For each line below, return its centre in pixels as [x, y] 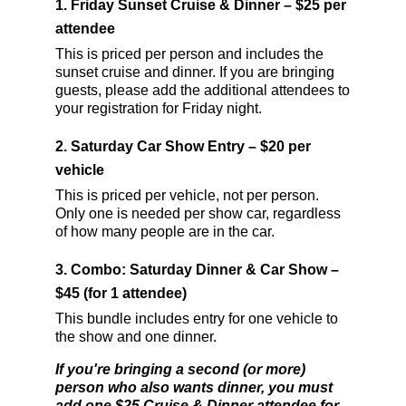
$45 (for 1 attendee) [121, 293]
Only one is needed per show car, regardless [198, 213]
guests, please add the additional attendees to [203, 90]
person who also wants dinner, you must [194, 387]
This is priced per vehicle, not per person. [187, 195]
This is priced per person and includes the [189, 53]
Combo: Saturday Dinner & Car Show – [205, 269]
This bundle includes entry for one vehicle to [197, 318]
